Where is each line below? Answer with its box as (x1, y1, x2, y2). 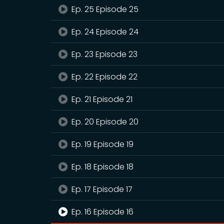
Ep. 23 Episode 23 (69, 48, 138, 60)
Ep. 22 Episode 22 (69, 71, 138, 82)
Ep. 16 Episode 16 (69, 206, 134, 217)
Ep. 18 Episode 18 (69, 161, 134, 172)
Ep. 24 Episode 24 (69, 26, 139, 37)
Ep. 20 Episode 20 (69, 116, 139, 127)
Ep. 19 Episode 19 (69, 138, 134, 150)
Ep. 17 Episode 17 (69, 183, 133, 195)
